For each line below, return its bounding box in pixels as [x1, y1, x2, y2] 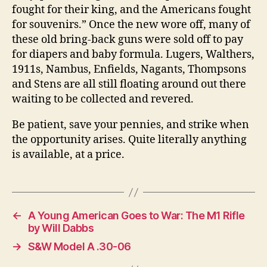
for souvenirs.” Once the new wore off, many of [12, 18, 250, 32]
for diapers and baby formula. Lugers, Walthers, [12, 48, 254, 61]
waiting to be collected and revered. [12, 92, 194, 106]
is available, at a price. [12, 148, 125, 162]
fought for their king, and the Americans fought [12, 3, 251, 17]
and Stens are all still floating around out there [12, 77, 246, 91]
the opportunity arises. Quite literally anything [12, 133, 247, 147]
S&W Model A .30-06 [27, 240, 131, 253]
